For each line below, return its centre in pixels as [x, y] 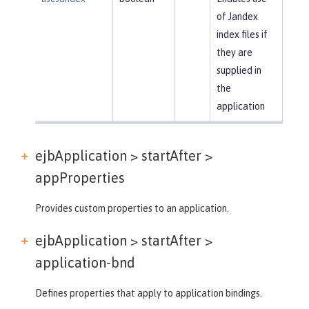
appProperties [80, 177]
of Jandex [237, 16]
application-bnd [85, 262]
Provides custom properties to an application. [132, 208]
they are [234, 52]
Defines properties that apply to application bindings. [149, 293]
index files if [242, 34]
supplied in [239, 70]
